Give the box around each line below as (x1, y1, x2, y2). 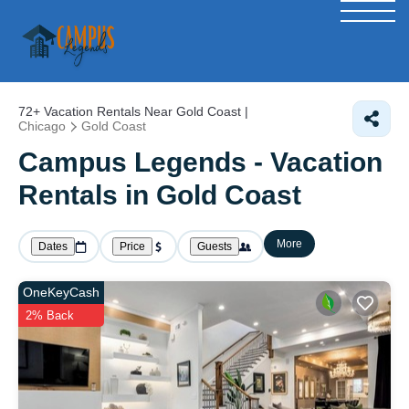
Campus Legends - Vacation (18, 147, 383, 177)
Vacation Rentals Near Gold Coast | (40, 104, 248, 119)
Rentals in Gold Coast (18, 180, 301, 210)
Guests (197, 240, 232, 253)
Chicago (18, 119, 66, 133)
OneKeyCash (23, 285, 100, 299)
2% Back (26, 309, 74, 322)
